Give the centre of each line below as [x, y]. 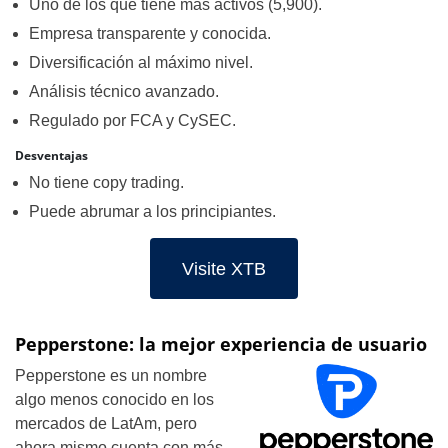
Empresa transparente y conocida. [150, 33]
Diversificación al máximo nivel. [141, 62]
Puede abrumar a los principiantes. [152, 211]
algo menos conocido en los [114, 399]
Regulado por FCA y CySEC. [132, 120]
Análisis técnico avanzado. [124, 91]
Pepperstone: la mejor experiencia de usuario [221, 344]
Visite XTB [224, 268]
